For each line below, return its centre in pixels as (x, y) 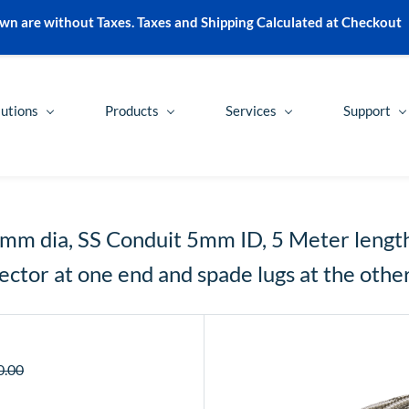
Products (132, 110)
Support (367, 110)
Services (252, 110)
